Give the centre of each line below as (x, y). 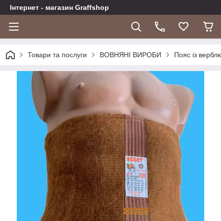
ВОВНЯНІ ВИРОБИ (130, 55)
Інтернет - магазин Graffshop (59, 7)
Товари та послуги (57, 55)
